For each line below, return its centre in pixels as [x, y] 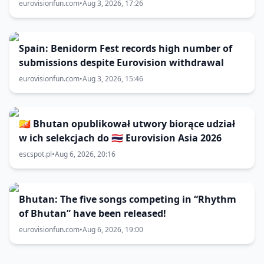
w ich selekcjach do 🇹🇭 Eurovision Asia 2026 [120, 138]
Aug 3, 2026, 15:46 [113, 79]
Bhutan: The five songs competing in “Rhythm [128, 199]
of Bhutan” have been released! [93, 213]
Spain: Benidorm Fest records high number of [126, 48]
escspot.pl [35, 154]
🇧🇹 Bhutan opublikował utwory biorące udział [127, 124]
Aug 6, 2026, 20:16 [85, 154]
